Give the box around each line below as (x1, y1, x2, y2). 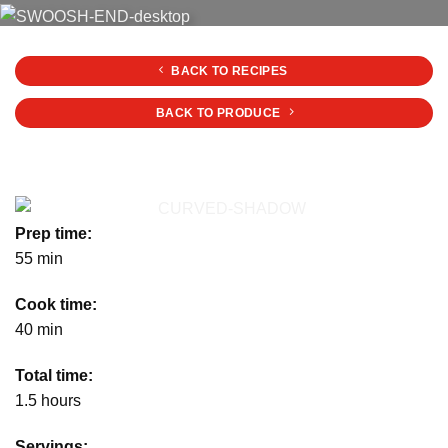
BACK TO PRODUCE (155, 106, 281, 120)
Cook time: (15, 296, 97, 314)
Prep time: (15, 225, 92, 243)
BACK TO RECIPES (171, 64, 288, 78)
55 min (15, 250, 63, 268)
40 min (15, 321, 63, 339)
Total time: (15, 366, 93, 384)
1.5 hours (15, 391, 81, 409)
